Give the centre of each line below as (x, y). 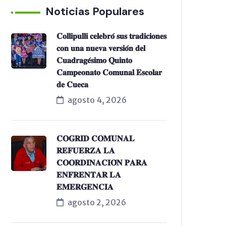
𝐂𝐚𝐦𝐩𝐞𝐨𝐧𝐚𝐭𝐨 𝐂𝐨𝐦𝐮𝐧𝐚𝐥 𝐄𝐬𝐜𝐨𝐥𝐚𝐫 (109, 72)
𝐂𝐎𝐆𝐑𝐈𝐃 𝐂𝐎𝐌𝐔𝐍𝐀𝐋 (96, 138)
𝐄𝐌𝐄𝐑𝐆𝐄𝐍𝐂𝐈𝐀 (85, 187)
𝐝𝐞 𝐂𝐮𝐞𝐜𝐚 (72, 84)
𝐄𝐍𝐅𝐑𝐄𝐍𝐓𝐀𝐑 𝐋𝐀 (89, 175)
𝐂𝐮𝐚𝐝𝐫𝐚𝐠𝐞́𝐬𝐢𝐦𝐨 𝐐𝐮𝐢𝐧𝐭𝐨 (94, 60)
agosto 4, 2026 (97, 100)
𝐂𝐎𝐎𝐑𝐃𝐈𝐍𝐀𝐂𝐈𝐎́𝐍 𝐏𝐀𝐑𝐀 (102, 162)
